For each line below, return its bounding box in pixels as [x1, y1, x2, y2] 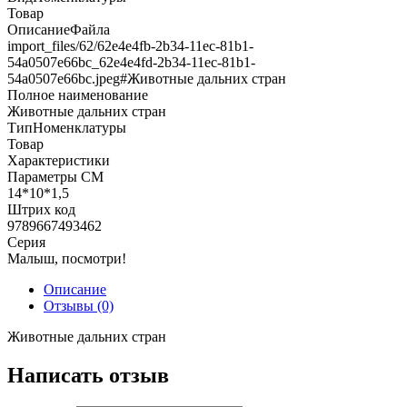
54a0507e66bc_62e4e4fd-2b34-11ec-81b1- [7, 54, 255, 70]
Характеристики [7, 152, 110, 168]
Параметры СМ [7, 168, 104, 184]
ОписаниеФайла [7, 21, 110, 37]
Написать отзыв [7, 362, 169, 387]
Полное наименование [7, 86, 148, 103]
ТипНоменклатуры [7, 119, 126, 135]
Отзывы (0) [44, 297, 114, 313]
